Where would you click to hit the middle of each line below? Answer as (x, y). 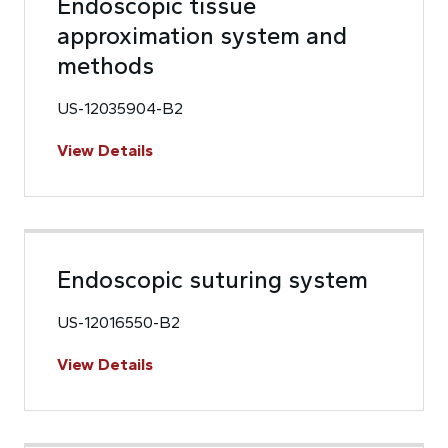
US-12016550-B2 (118, 322)
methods (105, 65)
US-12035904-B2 (120, 108)
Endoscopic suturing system (212, 279)
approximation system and (202, 35)
